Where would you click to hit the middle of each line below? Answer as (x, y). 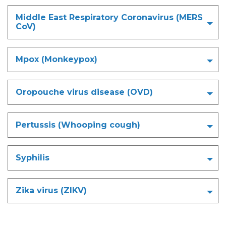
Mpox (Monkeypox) (58, 59)
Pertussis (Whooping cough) (78, 125)
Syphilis (33, 157)
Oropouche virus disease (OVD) (84, 92)
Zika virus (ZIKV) (51, 190)
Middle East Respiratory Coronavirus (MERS (109, 17)
